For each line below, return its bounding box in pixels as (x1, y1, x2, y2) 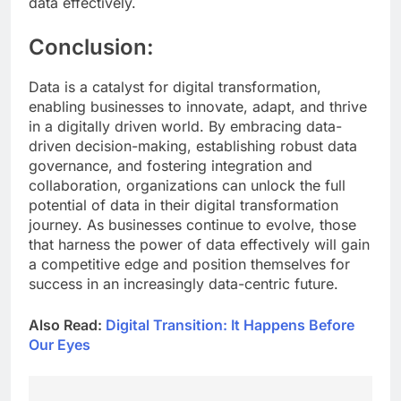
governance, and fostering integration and (29, 157, 312, 175)
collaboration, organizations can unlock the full (29, 176, 346, 195)
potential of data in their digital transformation (29, 196, 338, 215)
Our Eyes (29, 336, 90, 354)
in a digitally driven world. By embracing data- (29, 117, 342, 136)
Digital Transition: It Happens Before (106, 316, 354, 335)
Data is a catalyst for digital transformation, (29, 78, 321, 97)
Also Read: (29, 316, 106, 335)
